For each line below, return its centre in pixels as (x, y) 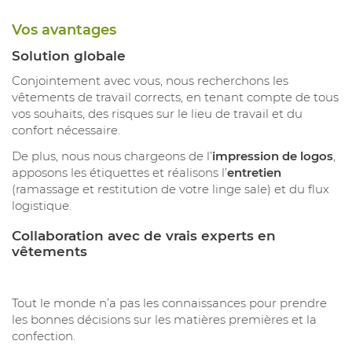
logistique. (42, 206)
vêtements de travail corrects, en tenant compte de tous (175, 97)
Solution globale (69, 55)
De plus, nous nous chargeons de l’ (112, 156)
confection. (44, 335)
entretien (254, 173)
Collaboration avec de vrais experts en (144, 236)
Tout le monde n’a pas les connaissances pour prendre (169, 302)
